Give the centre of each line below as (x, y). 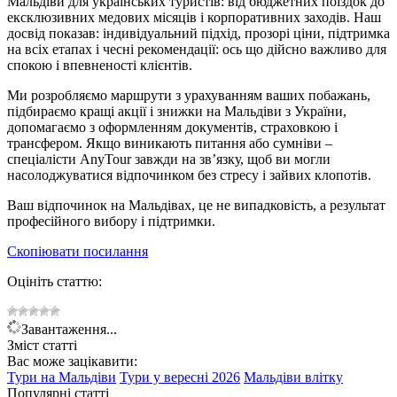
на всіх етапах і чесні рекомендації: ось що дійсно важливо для (197, 49)
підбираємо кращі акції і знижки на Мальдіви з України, (177, 111)
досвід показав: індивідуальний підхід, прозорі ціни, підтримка (198, 33)
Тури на (33, 377)
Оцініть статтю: (54, 281)
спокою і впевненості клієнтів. (100, 65)
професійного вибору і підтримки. (111, 221)
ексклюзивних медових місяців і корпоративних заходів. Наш (194, 17)
